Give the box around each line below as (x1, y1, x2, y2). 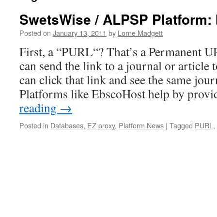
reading (19, 99, 60, 116)
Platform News (119, 120, 164, 130)
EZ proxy (87, 120, 115, 130)
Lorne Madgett (118, 28, 163, 38)
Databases (50, 120, 83, 130)
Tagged (170, 120, 193, 130)
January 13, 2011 (53, 28, 107, 38)
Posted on (19, 28, 51, 38)
